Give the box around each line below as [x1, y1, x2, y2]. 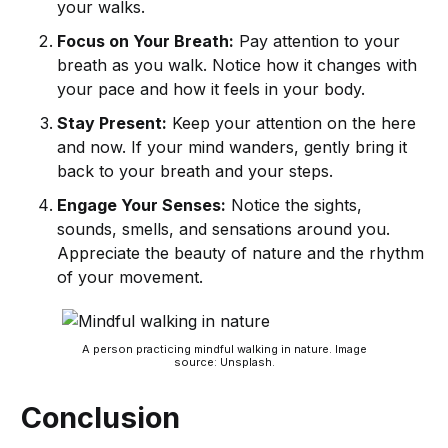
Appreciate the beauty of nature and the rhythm [57, 243, 425, 264]
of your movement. [57, 267, 204, 288]
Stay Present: [57, 113, 168, 134]
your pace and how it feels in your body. [57, 79, 366, 100]
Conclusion [21, 400, 181, 436]
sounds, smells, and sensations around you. [57, 219, 391, 240]
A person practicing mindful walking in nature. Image [81, 342, 367, 357]
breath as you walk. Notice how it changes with [57, 55, 418, 76]
